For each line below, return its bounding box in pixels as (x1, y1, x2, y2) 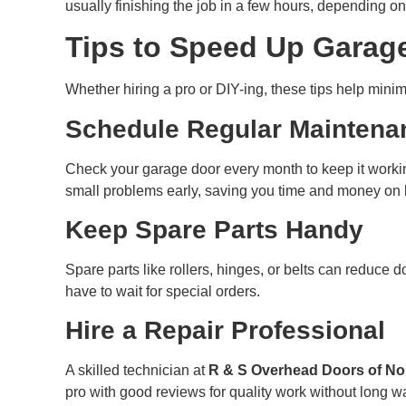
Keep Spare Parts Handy (65, 216, 363, 245)
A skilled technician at (65, 362, 208, 379)
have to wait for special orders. (65, 284, 260, 300)
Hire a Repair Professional (65, 316, 385, 345)
